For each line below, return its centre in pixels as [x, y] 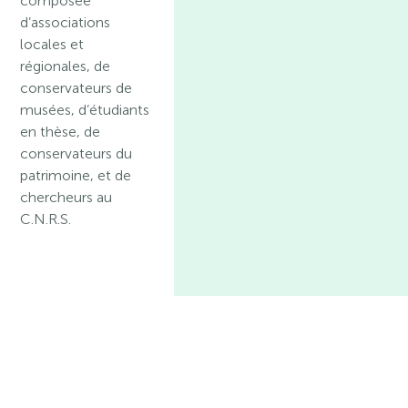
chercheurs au [66, 197]
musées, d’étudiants [85, 110]
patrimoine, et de [76, 175]
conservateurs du [76, 153]
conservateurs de [76, 88]
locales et [52, 44]
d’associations [66, 22]
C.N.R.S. [46, 219]
